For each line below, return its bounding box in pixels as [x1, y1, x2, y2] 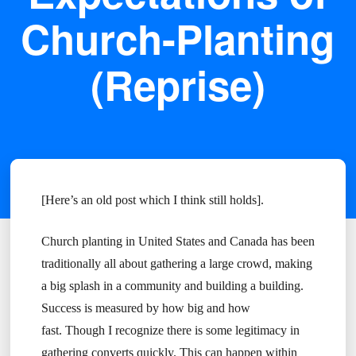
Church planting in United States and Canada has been [41, 234, 315, 249]
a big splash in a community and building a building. [41, 279, 307, 293]
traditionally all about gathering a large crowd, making [41, 257, 312, 271]
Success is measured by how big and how [41, 301, 250, 315]
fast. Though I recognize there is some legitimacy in [41, 323, 300, 338]
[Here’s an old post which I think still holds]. [41, 193, 267, 207]
